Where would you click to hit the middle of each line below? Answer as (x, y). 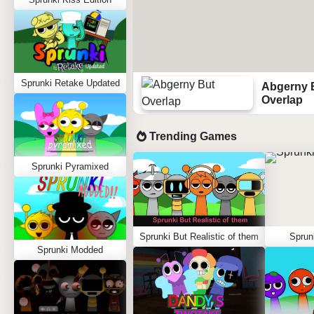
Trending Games (192, 136)
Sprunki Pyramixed (70, 166)
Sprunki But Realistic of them (199, 237)
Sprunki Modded (70, 250)
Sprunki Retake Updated (70, 83)
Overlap (282, 100)
